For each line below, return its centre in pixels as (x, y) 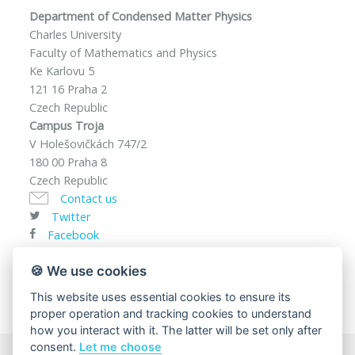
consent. (55, 346)
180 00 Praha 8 (69, 162)
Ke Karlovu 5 (62, 71)
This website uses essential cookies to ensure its (161, 296)
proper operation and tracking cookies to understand (171, 313)
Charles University (76, 34)
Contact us (89, 198)
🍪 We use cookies (89, 271)
